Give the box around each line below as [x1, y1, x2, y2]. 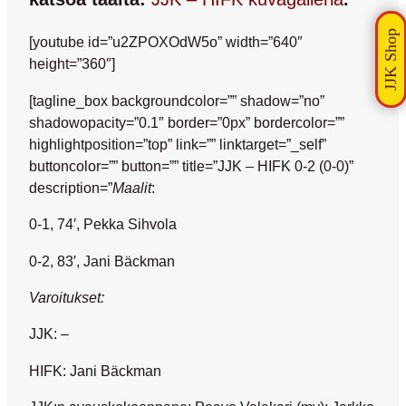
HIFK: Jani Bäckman [29, 362, 161, 379]
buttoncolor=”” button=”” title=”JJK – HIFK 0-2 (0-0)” [29, 157, 353, 174]
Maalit [112, 179, 151, 196]
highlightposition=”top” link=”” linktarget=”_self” [29, 135, 326, 152]
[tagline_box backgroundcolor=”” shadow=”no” [29, 92, 324, 109]
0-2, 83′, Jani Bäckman [29, 252, 175, 269]
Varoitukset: [29, 288, 104, 305]
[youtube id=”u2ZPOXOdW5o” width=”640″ [29, 34, 303, 51]
